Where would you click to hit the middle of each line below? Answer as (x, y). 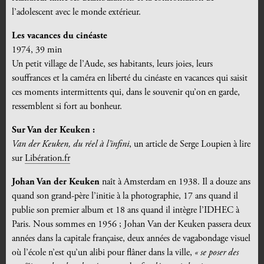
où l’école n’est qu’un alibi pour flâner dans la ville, (103, 253)
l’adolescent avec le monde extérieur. (76, 13)
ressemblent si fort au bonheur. (67, 107)
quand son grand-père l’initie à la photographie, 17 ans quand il (125, 197)
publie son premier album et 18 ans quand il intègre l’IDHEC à (126, 211)
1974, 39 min (37, 50)
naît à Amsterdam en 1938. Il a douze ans (175, 182)
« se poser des (217, 253)
